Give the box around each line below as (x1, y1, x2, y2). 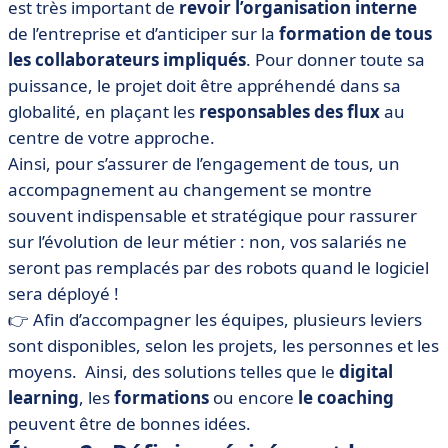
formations (114, 386, 209, 409)
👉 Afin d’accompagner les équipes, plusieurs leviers (8, 308, 422, 331)
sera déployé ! (8, 282, 119, 305)
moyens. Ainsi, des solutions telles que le (8, 360, 339, 383)
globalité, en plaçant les (8, 100, 199, 123)
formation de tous (279, 22, 432, 45)
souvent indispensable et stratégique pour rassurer (8, 204, 417, 227)
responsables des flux (199, 100, 380, 123)
